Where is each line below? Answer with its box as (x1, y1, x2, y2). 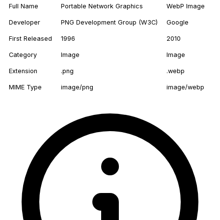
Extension (9, 67, 37, 75)
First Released (9, 35, 52, 43)
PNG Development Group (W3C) (61, 19, 158, 27)
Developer (9, 19, 40, 27)
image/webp (166, 83, 204, 91)
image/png (61, 83, 93, 91)
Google (166, 19, 189, 27)
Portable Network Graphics (61, 2, 143, 10)
